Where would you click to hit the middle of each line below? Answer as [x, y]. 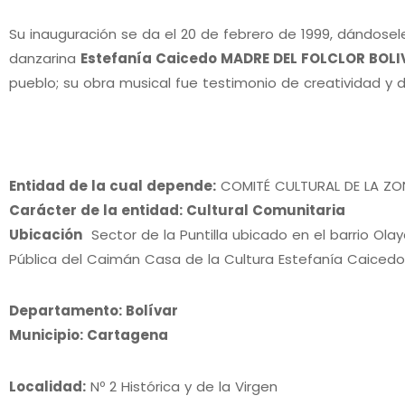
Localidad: [47, 386]
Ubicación [46, 234]
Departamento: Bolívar [94, 310]
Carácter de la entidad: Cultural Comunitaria [179, 210]
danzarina [45, 58]
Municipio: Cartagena [89, 334]
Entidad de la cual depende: [113, 185]
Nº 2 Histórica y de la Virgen [184, 386]
